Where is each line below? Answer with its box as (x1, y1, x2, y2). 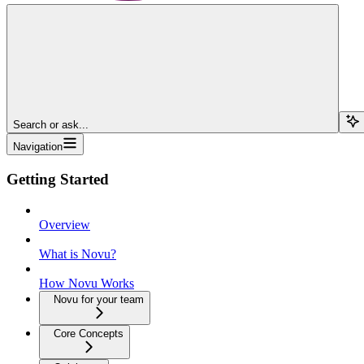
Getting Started (6, 170, 109, 188)
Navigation (13, 140, 63, 153)
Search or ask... (13, 118, 89, 131)
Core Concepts (54, 327, 123, 340)
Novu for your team (54, 293, 144, 306)
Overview (39, 218, 90, 232)
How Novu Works (39, 276, 134, 291)
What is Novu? (39, 247, 116, 262)
